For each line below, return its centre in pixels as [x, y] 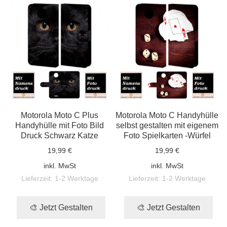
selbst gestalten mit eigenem [167, 125]
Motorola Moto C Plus [60, 115]
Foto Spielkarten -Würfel [167, 136]
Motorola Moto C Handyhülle [167, 115]
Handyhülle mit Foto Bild [60, 125]
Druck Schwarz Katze [60, 136]
